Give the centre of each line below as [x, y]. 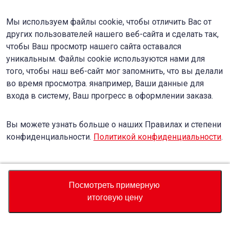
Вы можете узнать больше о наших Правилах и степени [114, 124]
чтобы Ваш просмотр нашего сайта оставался [94, 46]
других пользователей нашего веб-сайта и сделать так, [112, 34]
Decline [171, 179]
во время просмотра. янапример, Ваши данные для [105, 83]
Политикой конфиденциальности [157, 137]
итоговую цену [115, 197]
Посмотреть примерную [115, 185]
